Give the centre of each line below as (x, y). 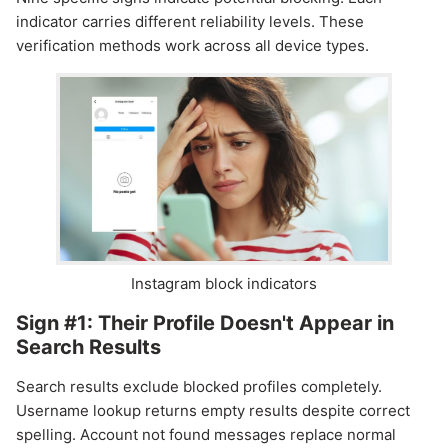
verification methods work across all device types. (192, 46)
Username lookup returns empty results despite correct (213, 410)
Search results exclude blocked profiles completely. (199, 386)
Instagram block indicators (224, 283)
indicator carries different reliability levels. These (190, 22)
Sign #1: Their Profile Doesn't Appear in (205, 322)
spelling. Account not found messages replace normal (206, 434)
